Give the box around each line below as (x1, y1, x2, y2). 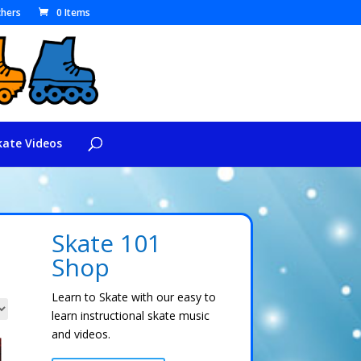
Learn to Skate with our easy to (52, 289, 217, 305)
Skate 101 (52, 226, 162, 259)
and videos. (52, 326, 111, 342)
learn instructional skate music (52, 308, 210, 323)
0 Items (56, 6, 90, 19)
